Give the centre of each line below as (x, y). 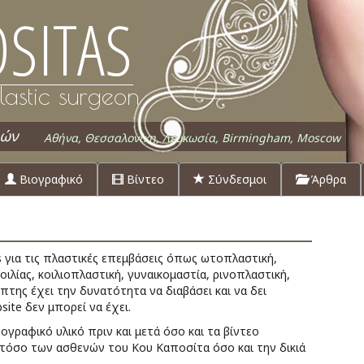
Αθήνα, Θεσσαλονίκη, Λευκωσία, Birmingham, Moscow (192, 138)
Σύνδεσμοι (236, 179)
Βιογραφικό (50, 179)
